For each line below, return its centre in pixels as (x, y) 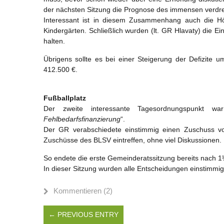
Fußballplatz (65, 98)
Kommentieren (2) (83, 190)
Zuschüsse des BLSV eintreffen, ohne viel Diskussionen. (132, 140)
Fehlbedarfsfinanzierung (82, 119)
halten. (54, 41)
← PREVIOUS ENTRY (83, 214)
